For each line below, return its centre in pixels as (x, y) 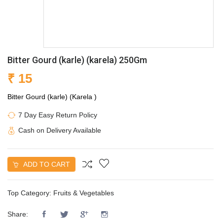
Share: (18, 214)
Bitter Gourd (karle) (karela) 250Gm (77, 60)
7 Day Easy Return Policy (58, 115)
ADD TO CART (46, 164)
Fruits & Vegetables (84, 193)
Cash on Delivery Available (60, 130)
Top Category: (30, 193)
